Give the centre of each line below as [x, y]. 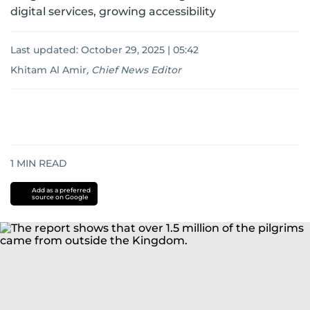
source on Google [60, 197]
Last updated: [46, 50]
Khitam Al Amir [48, 70]
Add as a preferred [61, 190]
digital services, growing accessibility [113, 11]
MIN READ [40, 163]
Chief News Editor [136, 70]
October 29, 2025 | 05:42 [140, 50]
